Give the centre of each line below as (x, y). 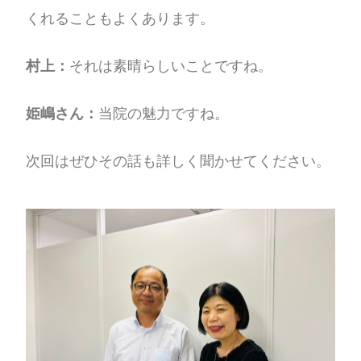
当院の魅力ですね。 (164, 113)
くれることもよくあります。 (120, 18)
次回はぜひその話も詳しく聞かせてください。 (178, 160)
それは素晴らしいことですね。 (171, 65)
